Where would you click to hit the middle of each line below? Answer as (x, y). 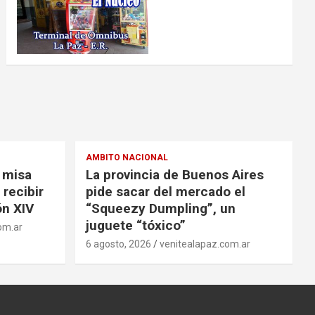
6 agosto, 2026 (118, 244)
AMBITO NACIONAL (127, 157)
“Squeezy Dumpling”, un (160, 208)
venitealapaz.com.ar (205, 244)
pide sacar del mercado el (165, 191)
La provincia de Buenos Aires (174, 174)
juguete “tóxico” (135, 225)
